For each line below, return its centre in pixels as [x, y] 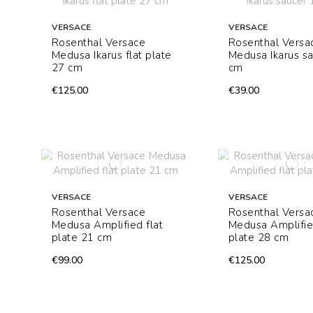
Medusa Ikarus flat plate [111, 56]
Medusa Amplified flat [107, 225]
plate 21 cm [82, 238]
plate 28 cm [259, 238]
